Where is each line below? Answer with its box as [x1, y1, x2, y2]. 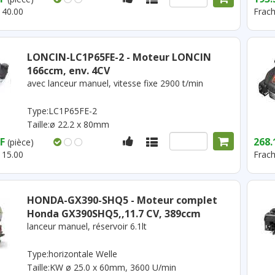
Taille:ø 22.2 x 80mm [26, 118, 109, 130]
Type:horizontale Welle [26, 248, 117, 260]
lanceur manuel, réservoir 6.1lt [26, 220, 147, 232]
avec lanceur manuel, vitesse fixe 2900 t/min [26, 77, 203, 89]
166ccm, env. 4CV [26, 64, 110, 77]
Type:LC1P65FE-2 [26, 105, 97, 117]
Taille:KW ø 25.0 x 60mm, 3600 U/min [26, 261, 176, 273]
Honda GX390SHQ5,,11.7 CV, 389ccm [26, 207, 201, 220]
